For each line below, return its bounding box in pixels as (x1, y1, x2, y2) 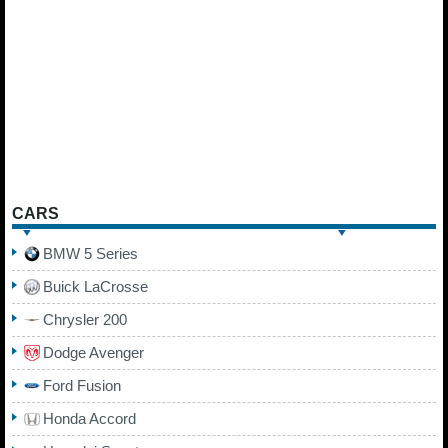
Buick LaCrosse (43, 278, 148, 296)
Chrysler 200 (43, 311, 127, 329)
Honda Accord (43, 410, 136, 428)
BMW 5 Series (43, 245, 138, 263)
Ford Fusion (43, 377, 121, 395)
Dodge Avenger (43, 344, 144, 362)
